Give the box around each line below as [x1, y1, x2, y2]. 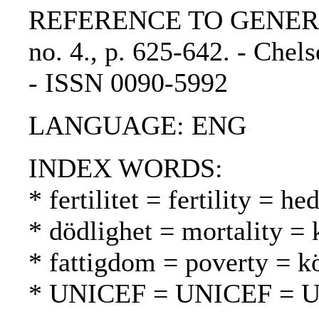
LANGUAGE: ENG [28, 110, 246, 141]
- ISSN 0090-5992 [28, 68, 228, 98]
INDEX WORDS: [28, 153, 223, 184]
